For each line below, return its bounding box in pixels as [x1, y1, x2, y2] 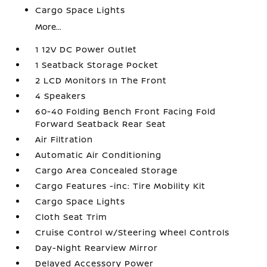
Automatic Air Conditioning [35, 149, 162, 160]
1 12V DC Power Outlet [35, 44, 138, 55]
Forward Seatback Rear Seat [35, 118, 167, 129]
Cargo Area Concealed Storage [35, 164, 178, 176]
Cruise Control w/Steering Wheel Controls [35, 226, 230, 238]
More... [35, 21, 62, 32]
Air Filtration [35, 133, 94, 145]
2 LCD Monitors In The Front [35, 74, 167, 86]
